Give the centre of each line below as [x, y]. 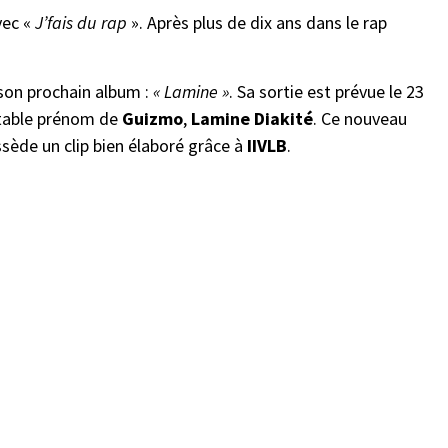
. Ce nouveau [360, 118]
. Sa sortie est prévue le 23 [326, 91]
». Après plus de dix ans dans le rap [257, 22]
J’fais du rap [81, 22]
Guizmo [152, 118]
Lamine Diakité [252, 118]
